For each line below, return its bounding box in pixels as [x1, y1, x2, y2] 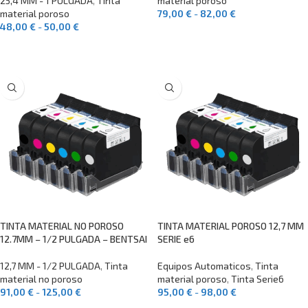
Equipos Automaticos [157, 260, 251, 272]
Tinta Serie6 [231, 273, 284, 285]
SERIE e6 [157, 233, 195, 245]
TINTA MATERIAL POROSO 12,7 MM [157, 220, 304, 232]
